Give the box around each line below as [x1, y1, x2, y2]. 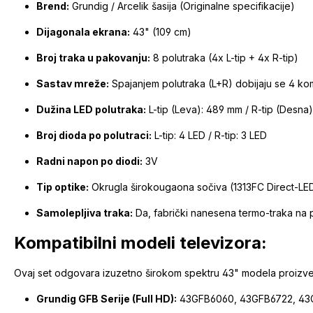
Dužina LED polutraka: [36, 103, 146, 116]
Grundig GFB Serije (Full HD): [36, 293, 177, 305]
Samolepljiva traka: [36, 207, 133, 219]
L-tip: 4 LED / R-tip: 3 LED [152, 129, 267, 142]
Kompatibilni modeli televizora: [14, 233, 267, 254]
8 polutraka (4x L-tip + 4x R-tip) [150, 52, 298, 64]
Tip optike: [36, 181, 89, 194]
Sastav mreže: [36, 78, 109, 90]
